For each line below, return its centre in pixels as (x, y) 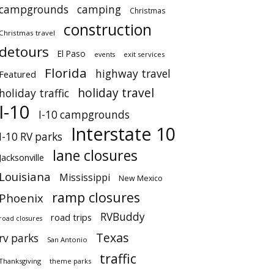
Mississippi (85, 177)
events (105, 54)
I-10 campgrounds (84, 115)
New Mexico (141, 178)
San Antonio (67, 239)
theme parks (70, 261)
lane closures (95, 155)
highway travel (133, 73)
